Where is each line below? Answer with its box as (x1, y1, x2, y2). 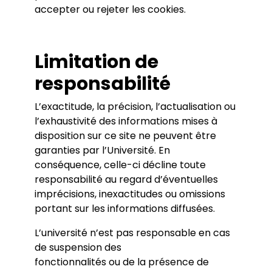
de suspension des (34, 240, 121, 254)
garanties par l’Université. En (34, 143, 170, 157)
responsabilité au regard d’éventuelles (34, 172, 218, 186)
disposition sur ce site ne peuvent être (34, 129, 216, 143)
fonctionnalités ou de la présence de (34, 255, 209, 269)
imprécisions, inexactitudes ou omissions (34, 187, 225, 201)
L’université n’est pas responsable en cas (34, 226, 230, 240)
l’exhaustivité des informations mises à (34, 114, 217, 128)
